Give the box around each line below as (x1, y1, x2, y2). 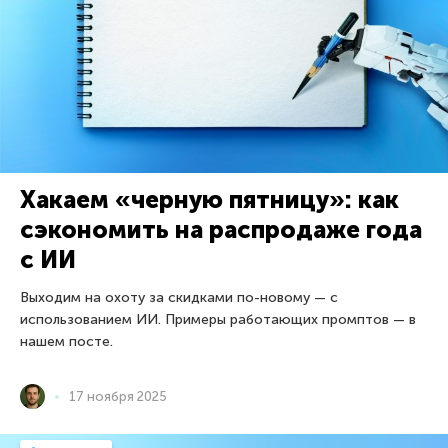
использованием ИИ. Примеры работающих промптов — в (20, 311, 416, 329)
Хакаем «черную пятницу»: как (20, 185, 399, 215)
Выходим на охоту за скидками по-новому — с (20, 289, 338, 307)
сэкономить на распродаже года (20, 215, 422, 245)
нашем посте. (20, 333, 113, 351)
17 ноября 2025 (69, 389, 167, 405)
